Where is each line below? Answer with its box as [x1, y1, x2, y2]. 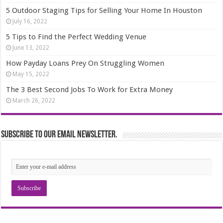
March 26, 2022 [12, 97, 56, 104]
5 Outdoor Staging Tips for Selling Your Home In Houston [6, 5, 203, 15]
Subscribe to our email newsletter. [1, 129, 118, 140]
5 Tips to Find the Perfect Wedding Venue [6, 32, 147, 41]
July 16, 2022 [12, 17, 48, 25]
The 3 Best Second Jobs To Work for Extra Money [6, 85, 173, 94]
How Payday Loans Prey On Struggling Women [6, 58, 165, 68]
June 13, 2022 [12, 44, 50, 51]
